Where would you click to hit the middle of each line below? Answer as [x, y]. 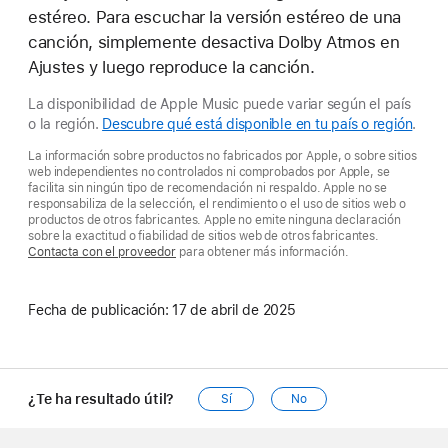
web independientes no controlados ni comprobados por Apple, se [209, 172]
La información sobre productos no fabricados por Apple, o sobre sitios [222, 156]
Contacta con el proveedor [102, 252]
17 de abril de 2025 [234, 310]
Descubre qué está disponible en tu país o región [257, 124]
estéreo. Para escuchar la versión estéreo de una [215, 17]
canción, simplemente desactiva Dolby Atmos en [214, 42]
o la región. [65, 124]
